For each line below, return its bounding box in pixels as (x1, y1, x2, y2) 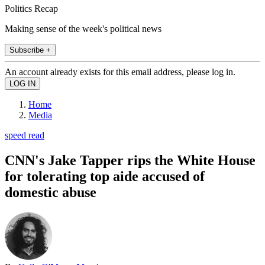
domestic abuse (5, 184, 96, 200)
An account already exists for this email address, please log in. (5, 66, 235, 77)
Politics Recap (5, 3, 58, 14)
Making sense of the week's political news (5, 23, 161, 34)
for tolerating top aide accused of (5, 168, 205, 184)
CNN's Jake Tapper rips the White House (5, 152, 256, 168)
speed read (5, 130, 44, 140)
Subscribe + (9, 45, 51, 54)
